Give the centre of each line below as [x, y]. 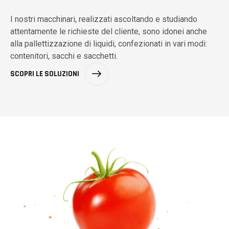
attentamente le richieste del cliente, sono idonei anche [109, 32]
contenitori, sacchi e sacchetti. [64, 56]
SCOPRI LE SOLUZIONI [45, 74]
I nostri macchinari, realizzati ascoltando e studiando [104, 19]
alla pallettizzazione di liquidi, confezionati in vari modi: [109, 44]
